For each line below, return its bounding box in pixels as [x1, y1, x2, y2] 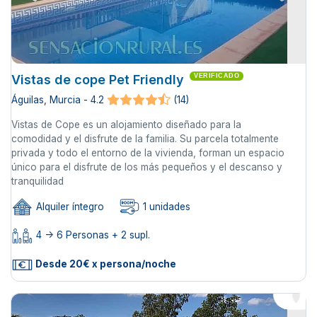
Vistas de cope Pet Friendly [11, 72, 184, 88]
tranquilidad [11, 175, 64, 188]
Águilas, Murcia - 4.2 [11, 94, 104, 106]
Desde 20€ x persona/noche [33, 258, 176, 270]
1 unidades [140, 201, 190, 213]
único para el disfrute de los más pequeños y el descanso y [11, 161, 282, 173]
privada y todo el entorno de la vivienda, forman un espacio [11, 147, 284, 159]
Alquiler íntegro [33, 201, 104, 213]
